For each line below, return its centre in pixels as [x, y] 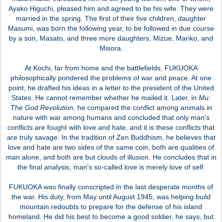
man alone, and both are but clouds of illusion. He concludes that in [111, 157]
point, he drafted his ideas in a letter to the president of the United [111, 87]
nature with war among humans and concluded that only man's [111, 117]
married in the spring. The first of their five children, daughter [111, 18]
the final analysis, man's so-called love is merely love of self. [111, 167]
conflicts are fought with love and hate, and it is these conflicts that [111, 127]
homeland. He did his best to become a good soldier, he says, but [111, 216]
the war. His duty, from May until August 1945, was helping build [111, 196]
